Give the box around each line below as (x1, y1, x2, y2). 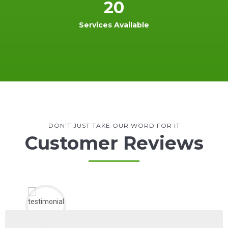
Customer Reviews (24, 131, 204, 154)
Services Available (79, 20, 149, 30)
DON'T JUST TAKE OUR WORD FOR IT (48, 121, 180, 129)
